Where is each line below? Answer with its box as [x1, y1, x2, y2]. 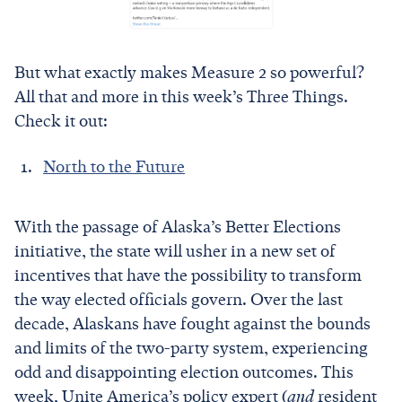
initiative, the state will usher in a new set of [14, 240, 336, 261]
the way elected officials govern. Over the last [14, 289, 343, 310]
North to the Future [43, 156, 185, 177]
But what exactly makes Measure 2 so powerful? [14, 62, 364, 83]
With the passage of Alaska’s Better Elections [14, 216, 341, 237]
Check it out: [14, 110, 111, 131]
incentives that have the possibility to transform [14, 265, 362, 285]
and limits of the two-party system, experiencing [14, 337, 368, 358]
